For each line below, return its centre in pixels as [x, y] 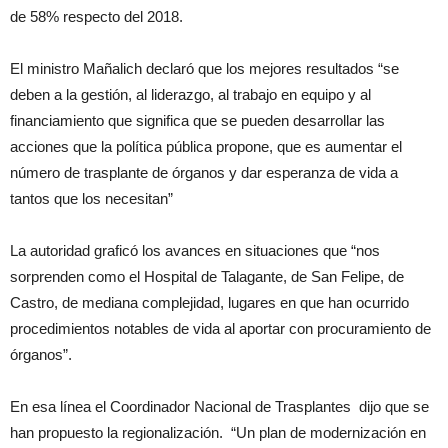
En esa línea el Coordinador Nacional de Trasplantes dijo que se [219, 407]
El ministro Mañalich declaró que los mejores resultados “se [204, 69]
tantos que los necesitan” [91, 199]
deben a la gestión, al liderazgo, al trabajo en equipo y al [190, 95]
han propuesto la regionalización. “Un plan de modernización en [218, 433]
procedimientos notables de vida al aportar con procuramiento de [220, 329]
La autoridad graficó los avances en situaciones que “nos [195, 251]
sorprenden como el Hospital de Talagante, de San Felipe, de [207, 277]
